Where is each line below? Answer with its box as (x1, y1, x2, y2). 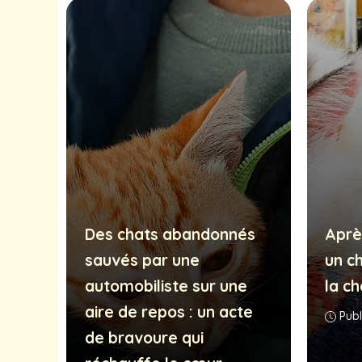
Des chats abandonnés (84, 224, 255, 244)
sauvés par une (84, 250, 200, 270)
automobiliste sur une (84, 276, 247, 296)
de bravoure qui (84, 327, 204, 347)
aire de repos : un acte (84, 301, 253, 322)
